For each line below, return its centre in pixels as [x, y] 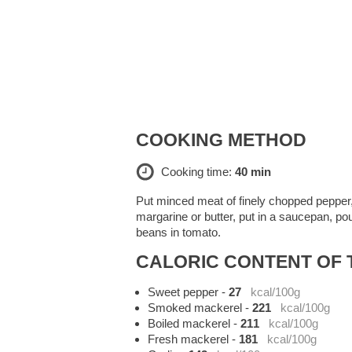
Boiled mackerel [189, 324]
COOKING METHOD [222, 141]
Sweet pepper [183, 292]
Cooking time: [198, 172]
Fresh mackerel [189, 339]
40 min [253, 172]
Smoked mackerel [195, 308]
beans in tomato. [179, 233]
